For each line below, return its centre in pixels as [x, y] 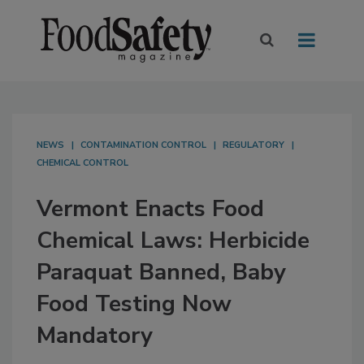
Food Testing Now [134, 304]
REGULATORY [253, 145]
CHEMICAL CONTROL [82, 163]
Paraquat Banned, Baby [161, 273]
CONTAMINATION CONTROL [143, 145]
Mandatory [95, 336]
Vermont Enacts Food [150, 209]
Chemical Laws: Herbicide [173, 241]
